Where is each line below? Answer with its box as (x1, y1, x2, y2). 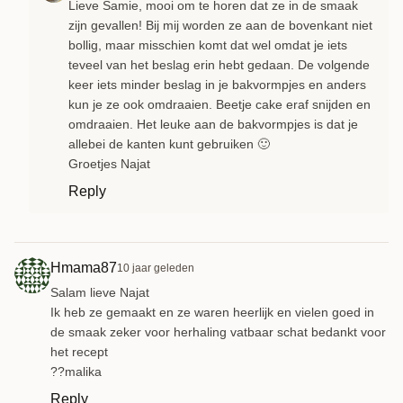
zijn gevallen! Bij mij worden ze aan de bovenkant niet (68, 17, 372, 32)
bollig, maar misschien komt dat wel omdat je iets (68, 37, 347, 52)
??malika (50, 363, 102, 379)
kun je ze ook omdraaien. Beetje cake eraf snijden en (68, 96, 371, 112)
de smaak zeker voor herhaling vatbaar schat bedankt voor (50, 324, 386, 339)
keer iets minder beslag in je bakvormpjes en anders (68, 76, 366, 92)
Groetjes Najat (68, 156, 150, 171)
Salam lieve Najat (50, 284, 149, 300)
